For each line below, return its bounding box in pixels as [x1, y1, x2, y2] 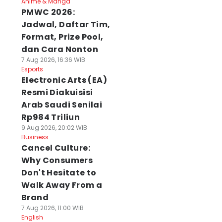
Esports [21, 65, 43, 73]
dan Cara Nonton [21, 44, 98, 55]
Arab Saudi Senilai [21, 99, 103, 111]
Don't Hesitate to [21, 167, 97, 178]
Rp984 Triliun [21, 111, 80, 123]
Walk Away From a [21, 179, 103, 191]
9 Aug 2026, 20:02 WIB [21, 123, 87, 132]
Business [21, 133, 49, 141]
